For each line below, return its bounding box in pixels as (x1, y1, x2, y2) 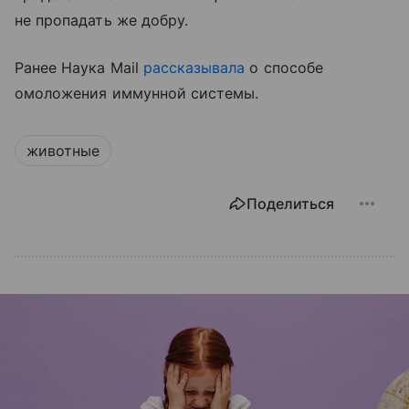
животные (26, 141, 100, 160)
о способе (245, 58, 323, 77)
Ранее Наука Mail (15, 58, 143, 77)
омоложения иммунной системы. (15, 83, 259, 102)
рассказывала (142, 58, 246, 77)
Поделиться (246, 194, 334, 213)
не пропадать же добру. (15, 10, 189, 29)
